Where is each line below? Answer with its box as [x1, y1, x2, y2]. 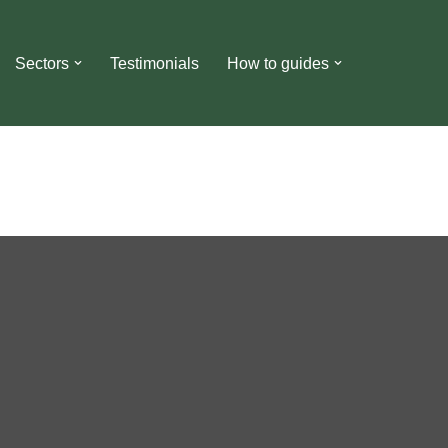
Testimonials [110, 55, 199, 72]
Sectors [15, 55, 69, 72]
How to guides [227, 55, 329, 72]
